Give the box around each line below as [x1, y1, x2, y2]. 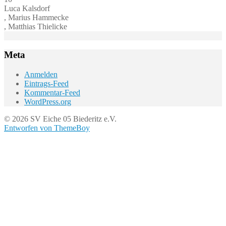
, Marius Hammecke [4, 13, 69, 22]
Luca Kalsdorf [4, 4, 50, 13]
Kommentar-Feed [24, 88, 80, 97]
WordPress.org [24, 97, 71, 106]
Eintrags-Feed [24, 79, 69, 88]
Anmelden [24, 70, 58, 79]
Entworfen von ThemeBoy [4, 124, 90, 133]
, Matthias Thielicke [4, 22, 67, 31]
